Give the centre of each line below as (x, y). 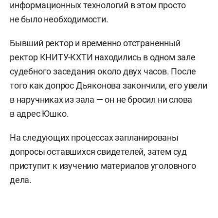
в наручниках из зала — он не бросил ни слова (101, 99)
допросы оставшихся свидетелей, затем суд (98, 151)
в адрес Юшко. (39, 113)
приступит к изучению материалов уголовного (103, 165)
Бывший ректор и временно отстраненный (95, 43)
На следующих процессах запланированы (94, 137)
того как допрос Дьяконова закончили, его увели (109, 85)
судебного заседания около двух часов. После (103, 71)
